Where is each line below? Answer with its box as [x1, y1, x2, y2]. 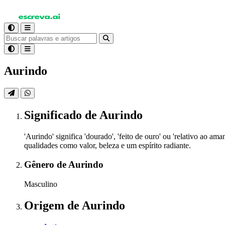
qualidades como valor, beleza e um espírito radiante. [24, 141, 191, 150]
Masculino [24, 180, 57, 189]
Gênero [24, 159, 57, 170]
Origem [24, 198, 67, 212]
